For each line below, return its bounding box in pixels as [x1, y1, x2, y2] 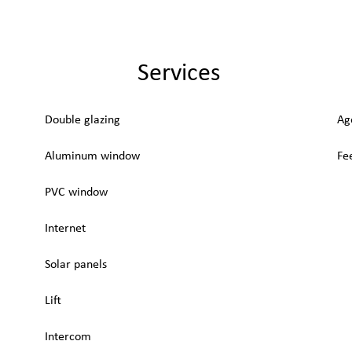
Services [137, 61, 221, 86]
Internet [45, 222, 86, 235]
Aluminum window [45, 150, 140, 163]
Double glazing [45, 114, 120, 126]
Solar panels [45, 258, 107, 271]
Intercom [45, 331, 91, 343]
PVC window [45, 186, 108, 199]
